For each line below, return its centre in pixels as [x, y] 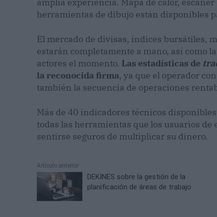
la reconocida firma [78, 76]
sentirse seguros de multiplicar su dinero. [123, 137]
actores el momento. [79, 63]
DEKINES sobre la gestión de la [137, 177]
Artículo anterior [58, 166]
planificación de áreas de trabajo [139, 187]
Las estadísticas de [162, 63]
